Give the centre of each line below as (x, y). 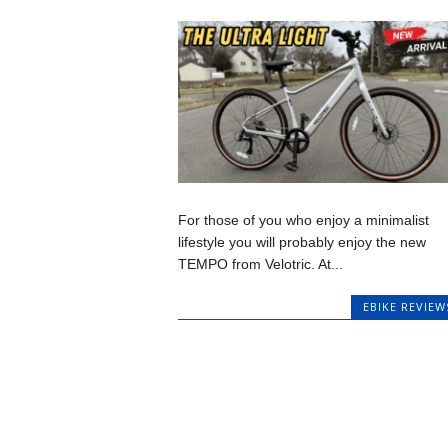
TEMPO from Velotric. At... (260, 263)
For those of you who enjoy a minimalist (303, 219)
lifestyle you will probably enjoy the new (301, 241)
